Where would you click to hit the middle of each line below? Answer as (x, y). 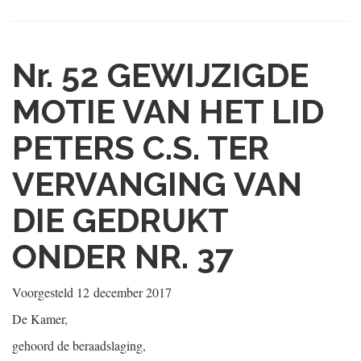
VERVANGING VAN (157, 184)
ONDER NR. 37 (123, 257)
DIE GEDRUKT (120, 220)
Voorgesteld (44, 292)
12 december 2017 (124, 292)
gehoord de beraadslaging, (79, 345)
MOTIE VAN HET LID (168, 112)
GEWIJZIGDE (208, 75)
